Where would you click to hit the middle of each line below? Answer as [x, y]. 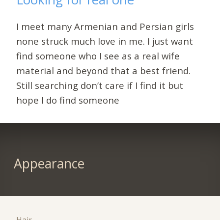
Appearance [49, 164]
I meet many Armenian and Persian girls [105, 26]
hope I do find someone [68, 100]
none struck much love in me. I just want [105, 41]
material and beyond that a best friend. [104, 70]
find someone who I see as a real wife [98, 55]
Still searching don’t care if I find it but [100, 85]
